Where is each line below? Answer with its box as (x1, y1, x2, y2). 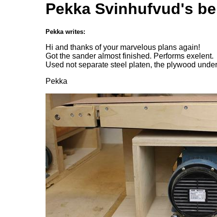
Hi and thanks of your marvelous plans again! (46, 43, 200, 52)
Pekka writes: (46, 28, 85, 36)
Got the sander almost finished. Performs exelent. (46, 52, 214, 61)
